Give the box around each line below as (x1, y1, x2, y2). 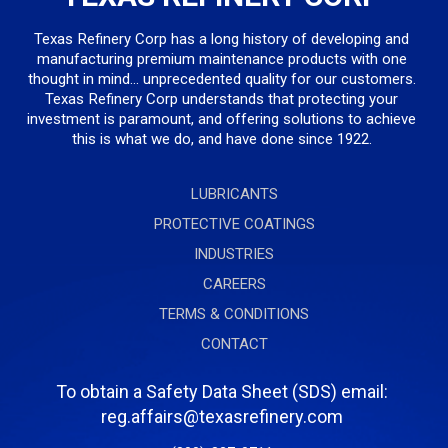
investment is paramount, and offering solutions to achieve (27, 110, 417, 129)
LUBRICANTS (190, 185, 278, 204)
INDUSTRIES (194, 245, 275, 264)
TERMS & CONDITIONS (159, 305, 310, 324)
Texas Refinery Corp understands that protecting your (45, 90, 399, 109)
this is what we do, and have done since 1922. (71, 130, 372, 149)
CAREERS (202, 275, 266, 294)
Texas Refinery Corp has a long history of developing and (34, 30, 410, 49)
